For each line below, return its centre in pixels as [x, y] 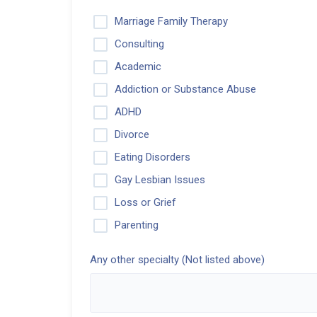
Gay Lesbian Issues [160, 180]
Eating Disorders [152, 157]
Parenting [137, 225]
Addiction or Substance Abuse [185, 90]
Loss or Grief [145, 203]
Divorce [132, 135]
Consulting [139, 44]
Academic [138, 67]
